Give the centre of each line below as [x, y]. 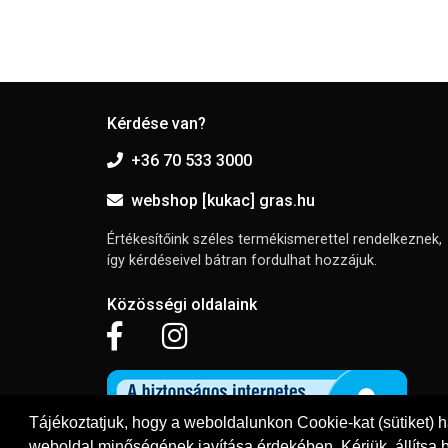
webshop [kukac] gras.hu [223, 200]
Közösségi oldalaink [182, 304]
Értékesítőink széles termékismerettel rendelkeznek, [274, 239]
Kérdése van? [156, 123]
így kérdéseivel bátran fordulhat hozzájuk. [242, 260]
